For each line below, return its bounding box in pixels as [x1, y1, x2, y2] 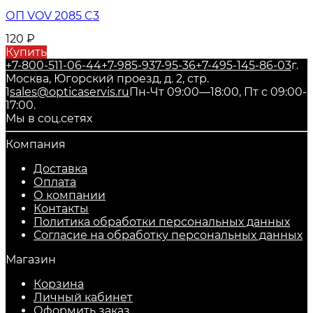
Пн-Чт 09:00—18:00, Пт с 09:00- [129, 85, 307, 99]
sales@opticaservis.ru [10, 85, 129, 99]
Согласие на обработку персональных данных [34, 228, 303, 242]
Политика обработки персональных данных [34, 215, 290, 229]
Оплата [34, 175, 76, 189]
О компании [34, 189, 105, 203]
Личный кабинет [34, 291, 133, 305]
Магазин [6, 253, 56, 267]
